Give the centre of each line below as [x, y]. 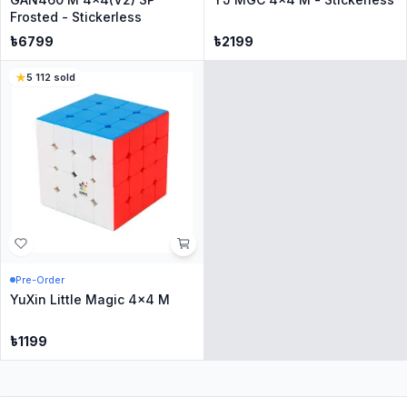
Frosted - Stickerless [76, 17]
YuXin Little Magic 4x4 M [90, 299]
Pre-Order [40, 279]
